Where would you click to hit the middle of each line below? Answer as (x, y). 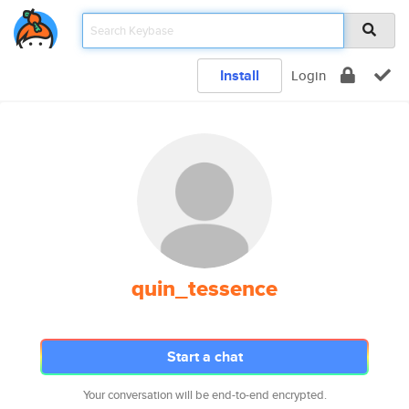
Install (240, 75)
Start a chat (204, 357)
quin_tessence (204, 288)
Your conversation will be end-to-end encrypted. (204, 395)
